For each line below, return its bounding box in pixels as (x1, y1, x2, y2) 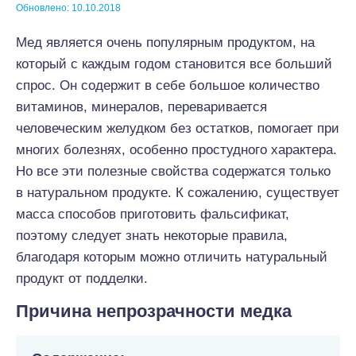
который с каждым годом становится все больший (16, 56, 332, 72)
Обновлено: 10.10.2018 (16, 2, 121, 14)
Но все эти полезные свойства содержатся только (16, 164, 331, 179)
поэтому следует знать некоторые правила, (16, 228, 288, 243)
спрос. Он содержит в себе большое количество (16, 78, 319, 93)
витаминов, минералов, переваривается (16, 99, 267, 114)
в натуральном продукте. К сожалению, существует (16, 185, 339, 200)
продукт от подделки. (16, 271, 148, 286)
